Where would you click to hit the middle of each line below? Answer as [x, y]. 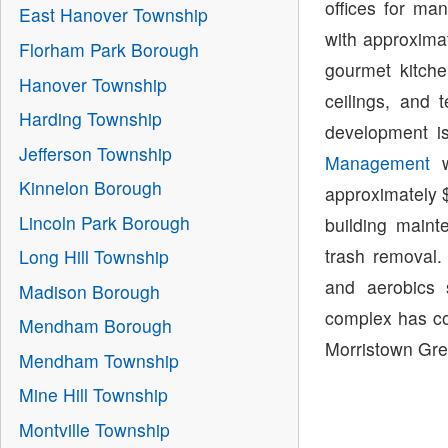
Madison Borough [89, 291]
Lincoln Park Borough [104, 222]
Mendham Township [98, 360]
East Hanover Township [113, 15]
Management [378, 163]
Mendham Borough [95, 326]
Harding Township [90, 119]
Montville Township [94, 429]
